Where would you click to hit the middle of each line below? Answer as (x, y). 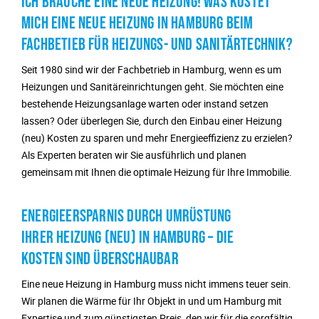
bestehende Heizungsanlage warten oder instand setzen (145, 103)
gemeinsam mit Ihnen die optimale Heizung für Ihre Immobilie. (157, 172)
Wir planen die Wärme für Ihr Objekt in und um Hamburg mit (152, 300)
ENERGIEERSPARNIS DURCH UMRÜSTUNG (126, 216)
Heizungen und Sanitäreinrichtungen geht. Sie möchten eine (152, 86)
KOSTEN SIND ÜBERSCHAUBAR (100, 258)
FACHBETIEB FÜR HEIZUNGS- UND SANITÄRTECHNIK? (157, 45)
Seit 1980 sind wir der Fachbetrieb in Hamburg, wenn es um (151, 69)
